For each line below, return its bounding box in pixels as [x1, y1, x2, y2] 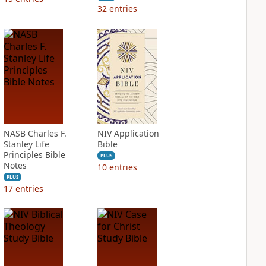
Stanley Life [3, 138, 49, 150]
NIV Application [97, 128, 159, 139]
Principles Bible [3, 149, 65, 160]
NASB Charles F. [3, 128, 66, 139]
